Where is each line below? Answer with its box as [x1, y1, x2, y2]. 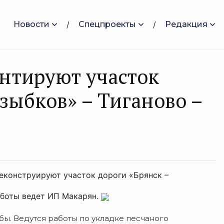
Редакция [165, 19, 207, 29]
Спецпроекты [78, 19, 136, 29]
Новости [13, 19, 49, 29]
